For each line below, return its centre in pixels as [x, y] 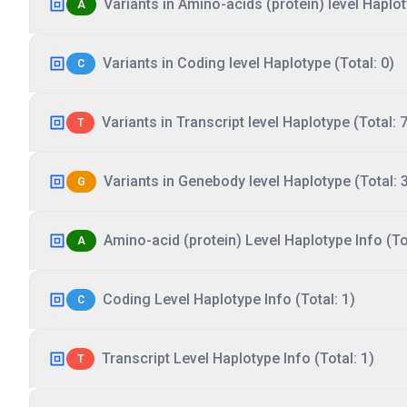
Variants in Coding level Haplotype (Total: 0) [248, 63]
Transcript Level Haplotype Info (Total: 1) [238, 358]
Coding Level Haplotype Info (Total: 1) [229, 299]
